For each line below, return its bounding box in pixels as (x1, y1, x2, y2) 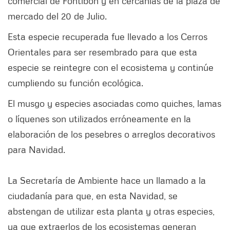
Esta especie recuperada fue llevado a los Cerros (8, 31, 207, 43)
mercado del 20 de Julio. (8, 10, 109, 22)
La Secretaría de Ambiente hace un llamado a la (8, 175, 206, 186)
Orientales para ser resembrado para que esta (8, 46, 197, 58)
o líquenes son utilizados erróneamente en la (8, 113, 191, 125)
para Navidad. (8, 144, 65, 156)
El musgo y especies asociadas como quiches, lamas (8, 98, 221, 109)
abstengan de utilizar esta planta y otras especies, (8, 205, 215, 217)
